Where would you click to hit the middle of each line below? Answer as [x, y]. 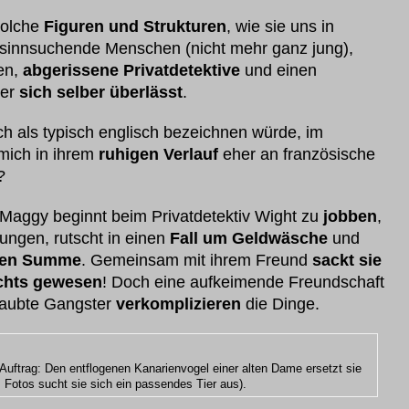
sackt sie [347, 260]
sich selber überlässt [101, 92]
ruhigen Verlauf [158, 154]
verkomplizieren [178, 304]
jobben [350, 216]
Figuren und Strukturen [135, 26]
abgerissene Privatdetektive [131, 70]
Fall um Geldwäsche [249, 238]
